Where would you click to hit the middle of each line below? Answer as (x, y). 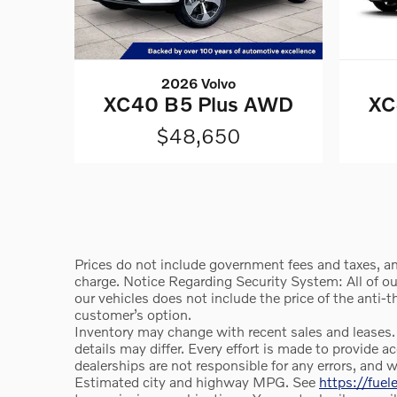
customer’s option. (133, 314)
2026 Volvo (198, 82)
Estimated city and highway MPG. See (197, 381)
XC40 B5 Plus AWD (198, 103)
